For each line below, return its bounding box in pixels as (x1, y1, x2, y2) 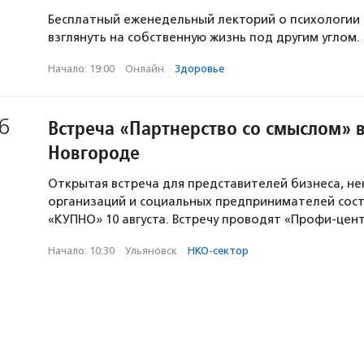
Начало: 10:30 (48, 245, 115, 257)
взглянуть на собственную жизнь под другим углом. (48, 30, 360, 45)
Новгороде (48, 140, 140, 165)
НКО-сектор (188, 245, 249, 257)
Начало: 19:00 (48, 63, 115, 75)
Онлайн (125, 63, 164, 75)
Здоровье (175, 63, 224, 75)
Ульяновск (125, 245, 177, 257)
